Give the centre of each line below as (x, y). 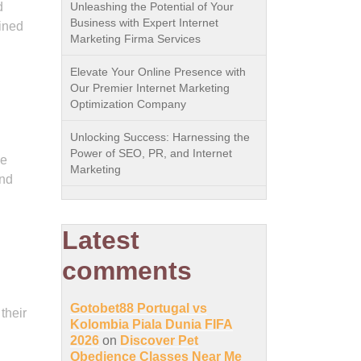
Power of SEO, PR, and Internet (151, 153)
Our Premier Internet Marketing (150, 88)
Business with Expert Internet (144, 23)
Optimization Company (128, 104)
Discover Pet (159, 340)
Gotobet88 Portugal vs (139, 308)
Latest (101, 240)
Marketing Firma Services (135, 39)
